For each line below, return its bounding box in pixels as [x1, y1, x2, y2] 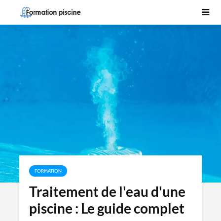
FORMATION [35, 168, 62, 174]
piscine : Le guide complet [29, 200, 184, 217]
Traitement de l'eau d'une [29, 183, 185, 200]
